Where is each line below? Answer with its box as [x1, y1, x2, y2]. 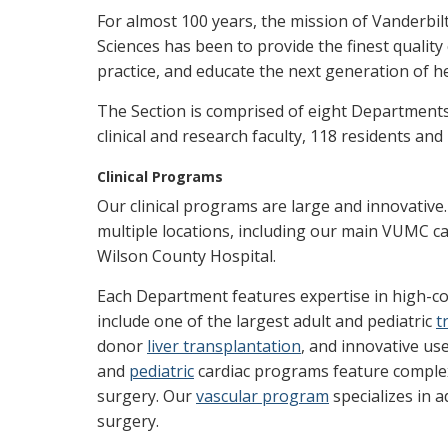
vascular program [196, 385, 329, 408]
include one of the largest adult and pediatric [97, 310, 436, 333]
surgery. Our [97, 385, 196, 408]
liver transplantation [147, 335, 301, 358]
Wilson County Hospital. [97, 245, 288, 268]
